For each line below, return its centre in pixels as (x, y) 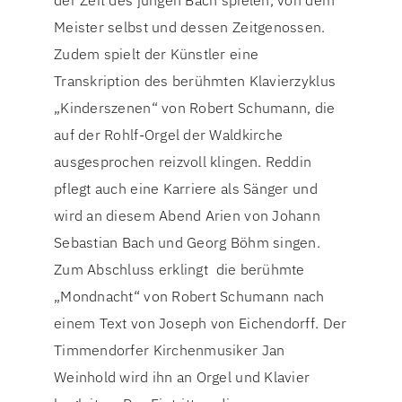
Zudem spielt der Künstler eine (157, 54)
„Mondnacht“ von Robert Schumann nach (189, 297)
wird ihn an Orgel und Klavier (213, 377)
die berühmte (260, 270)
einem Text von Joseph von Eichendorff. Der (201, 323)
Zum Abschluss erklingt (131, 270)
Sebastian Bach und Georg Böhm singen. (187, 243)
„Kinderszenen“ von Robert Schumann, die (195, 108)
